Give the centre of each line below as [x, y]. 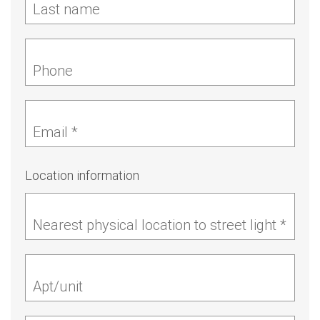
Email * [55, 132]
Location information [82, 175]
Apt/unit [58, 286]
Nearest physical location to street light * [160, 225]
